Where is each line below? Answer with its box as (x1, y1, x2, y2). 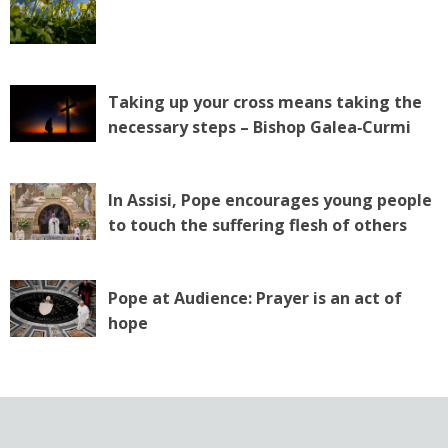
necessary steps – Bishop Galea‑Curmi (107, 115, 411, 138)
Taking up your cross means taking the (107, 90, 422, 113)
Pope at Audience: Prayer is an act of (107, 286, 402, 309)
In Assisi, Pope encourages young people (107, 188, 432, 211)
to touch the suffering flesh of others (107, 213, 407, 236)
